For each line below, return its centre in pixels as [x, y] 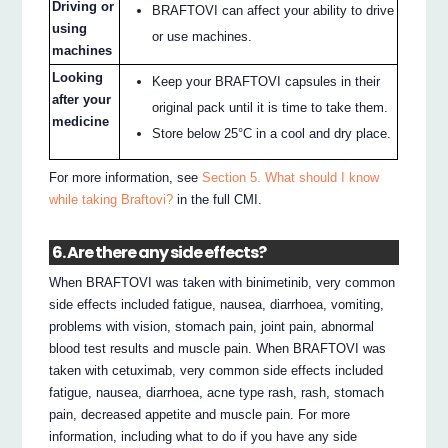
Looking [78, 77]
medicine [81, 121]
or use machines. [202, 36]
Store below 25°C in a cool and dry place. [272, 133]
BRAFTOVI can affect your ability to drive [273, 10]
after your [82, 99]
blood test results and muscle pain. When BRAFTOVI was [218, 348]
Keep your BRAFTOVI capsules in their [266, 81]
